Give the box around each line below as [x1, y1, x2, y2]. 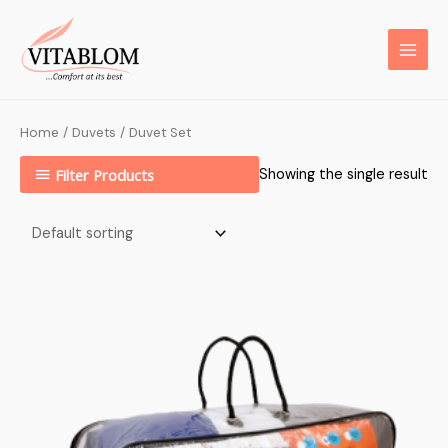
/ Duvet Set [116, 123, 191, 141]
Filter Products [55, 164, 155, 185]
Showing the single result [259, 164, 428, 184]
